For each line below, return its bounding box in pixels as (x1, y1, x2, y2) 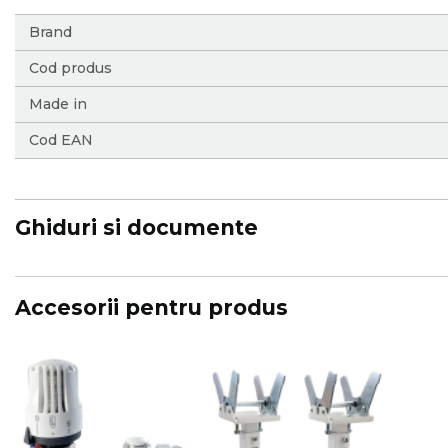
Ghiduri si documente (15, 215, 258, 240)
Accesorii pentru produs (15, 295, 288, 320)
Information (14, 40, 97, 58)
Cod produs (29, 59, 112, 77)
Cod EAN (29, 131, 93, 149)
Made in (29, 95, 87, 113)
